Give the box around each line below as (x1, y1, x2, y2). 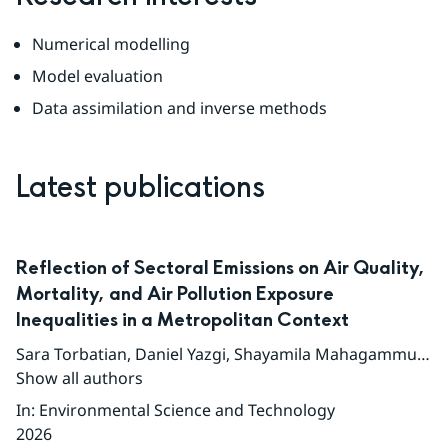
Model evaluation (32, 65, 163, 88)
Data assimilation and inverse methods (32, 97, 327, 120)
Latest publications (16, 168, 265, 209)
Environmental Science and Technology (39, 399, 335, 422)
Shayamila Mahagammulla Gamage (234, 343, 417, 366)
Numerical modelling (32, 33, 190, 56)
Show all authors (16, 367, 143, 390)
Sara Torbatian (16, 343, 127, 366)
